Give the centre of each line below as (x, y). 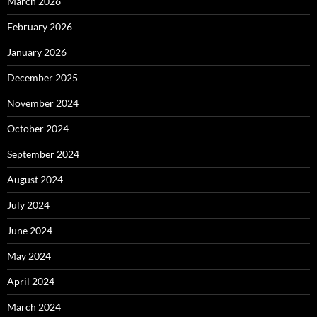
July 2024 (28, 205)
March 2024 (34, 307)
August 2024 (35, 179)
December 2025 (42, 77)
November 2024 (43, 103)
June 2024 (30, 230)
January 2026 (37, 52)
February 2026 (40, 27)
